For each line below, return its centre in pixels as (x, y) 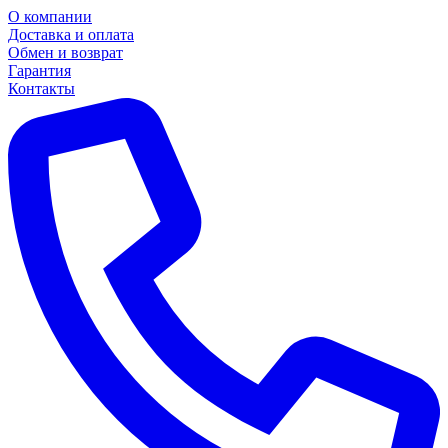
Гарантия (39, 70)
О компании (50, 16)
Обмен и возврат (65, 52)
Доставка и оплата (71, 34)
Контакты (41, 88)
